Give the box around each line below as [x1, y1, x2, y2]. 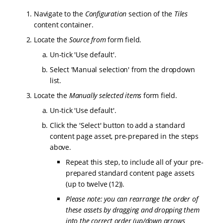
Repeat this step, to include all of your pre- [66, 157, 204, 167]
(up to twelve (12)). [66, 179, 125, 189]
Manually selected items [69, 91, 142, 101]
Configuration [85, 9, 127, 19]
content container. [34, 20, 94, 30]
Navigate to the [34, 9, 85, 19]
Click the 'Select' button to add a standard [50, 120, 185, 130]
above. [50, 142, 71, 152]
